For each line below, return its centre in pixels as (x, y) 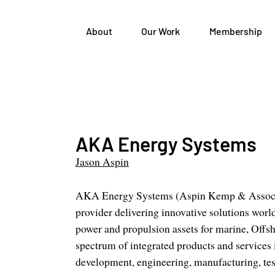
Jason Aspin (102, 161)
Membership (236, 31)
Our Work (161, 31)
